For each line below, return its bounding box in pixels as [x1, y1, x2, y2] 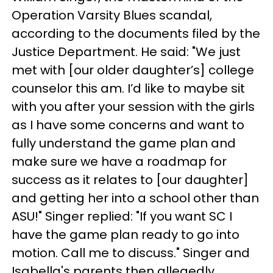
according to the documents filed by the [12, 25, 260, 42]
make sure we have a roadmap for [12, 153, 227, 170]
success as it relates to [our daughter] [12, 171, 249, 188]
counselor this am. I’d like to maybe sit [12, 80, 245, 97]
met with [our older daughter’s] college [12, 62, 254, 79]
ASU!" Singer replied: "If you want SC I [12, 208, 232, 225]
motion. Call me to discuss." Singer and [12, 244, 250, 261]
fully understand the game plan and [12, 135, 236, 152]
